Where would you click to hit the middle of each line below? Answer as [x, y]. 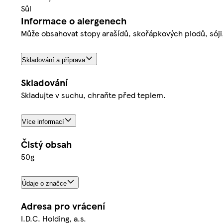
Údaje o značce [44, 183]
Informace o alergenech [74, 21]
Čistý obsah [46, 144]
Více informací [43, 121]
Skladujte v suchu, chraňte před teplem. [93, 95]
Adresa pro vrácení [63, 206]
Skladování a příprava [54, 60]
